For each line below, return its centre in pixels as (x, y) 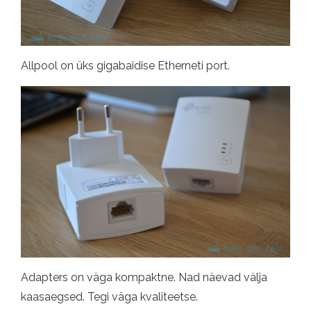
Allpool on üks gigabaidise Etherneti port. (125, 65)
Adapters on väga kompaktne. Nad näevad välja (144, 278)
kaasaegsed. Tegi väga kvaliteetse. (109, 297)
